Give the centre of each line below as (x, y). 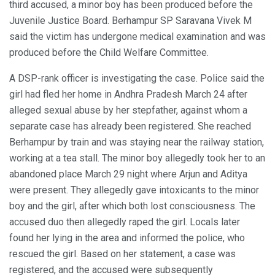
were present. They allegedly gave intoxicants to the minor (134, 190)
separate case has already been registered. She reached (130, 126)
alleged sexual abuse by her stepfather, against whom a (128, 110)
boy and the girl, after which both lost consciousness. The (132, 206)
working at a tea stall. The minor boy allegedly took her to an (137, 158)
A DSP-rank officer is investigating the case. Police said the (137, 78)
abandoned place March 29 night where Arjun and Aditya (128, 174)
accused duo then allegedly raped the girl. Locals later (125, 222)
